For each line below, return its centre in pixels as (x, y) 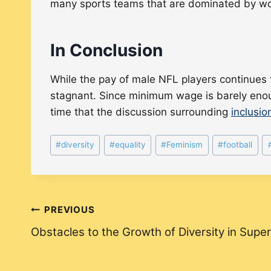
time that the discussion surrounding (141, 112)
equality (131, 145)
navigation (73, 238)
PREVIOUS (70, 210)
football (238, 145)
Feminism (185, 145)
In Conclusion (106, 50)
